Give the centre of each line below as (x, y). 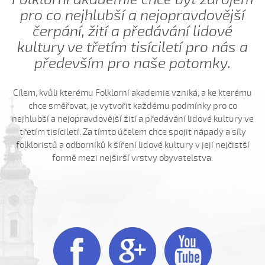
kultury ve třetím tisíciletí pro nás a (132, 47)
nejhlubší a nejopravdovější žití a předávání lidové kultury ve (132, 119)
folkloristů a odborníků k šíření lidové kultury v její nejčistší (132, 145)
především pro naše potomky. (132, 63)
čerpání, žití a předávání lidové (132, 31)
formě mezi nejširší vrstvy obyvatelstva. (132, 158)
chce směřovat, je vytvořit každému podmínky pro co (132, 106)
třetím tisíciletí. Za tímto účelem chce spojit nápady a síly (132, 132)
